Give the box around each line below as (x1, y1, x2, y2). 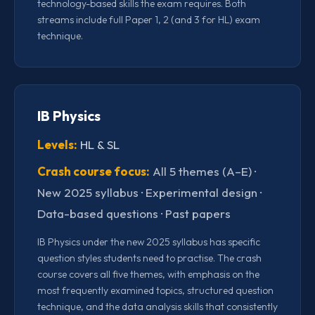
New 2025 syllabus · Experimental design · (37, 185, 262, 200)
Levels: (37, 137, 77, 153)
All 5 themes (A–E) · (150, 164, 256, 179)
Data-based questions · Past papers (37, 206, 231, 221)
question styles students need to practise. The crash (37, 252, 262, 265)
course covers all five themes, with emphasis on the (37, 268, 259, 281)
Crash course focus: (37, 164, 150, 179)
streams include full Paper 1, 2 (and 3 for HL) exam (37, 13, 260, 27)
